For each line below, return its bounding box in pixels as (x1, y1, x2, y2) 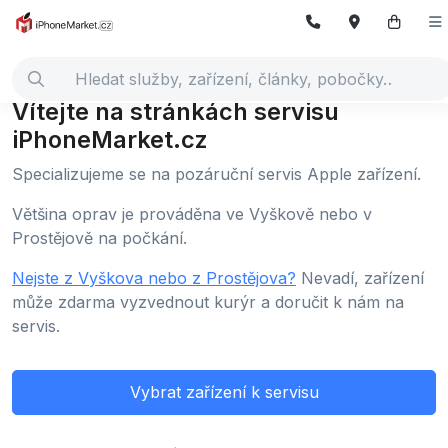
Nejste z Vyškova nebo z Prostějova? (12, 267, 296, 288)
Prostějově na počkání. (12, 227, 187, 248)
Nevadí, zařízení (296, 267, 424, 288)
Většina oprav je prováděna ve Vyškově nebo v (12, 203, 372, 224)
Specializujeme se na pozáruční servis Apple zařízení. (12, 163, 421, 184)
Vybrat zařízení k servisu (129, 382, 319, 403)
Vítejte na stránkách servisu (12, 96, 339, 126)
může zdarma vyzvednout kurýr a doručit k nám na (12, 291, 404, 312)
